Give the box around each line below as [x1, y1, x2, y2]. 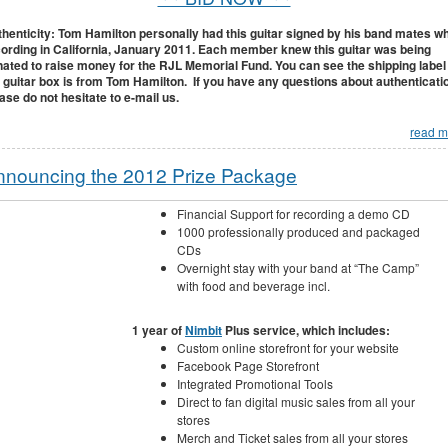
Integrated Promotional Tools [176, 374, 333, 392]
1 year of [132, 320, 185, 339]
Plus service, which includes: [222, 320, 390, 339]
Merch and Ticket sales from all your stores [176, 428, 408, 446]
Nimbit [185, 320, 222, 339]
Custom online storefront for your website [176, 338, 399, 356]
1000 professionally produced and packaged [176, 222, 420, 240]
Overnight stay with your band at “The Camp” [176, 258, 419, 276]
